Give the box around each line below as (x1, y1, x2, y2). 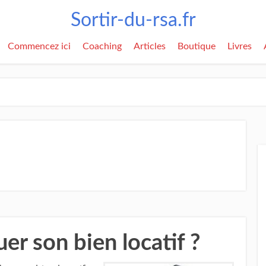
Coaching (83, 42, 122, 51)
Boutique (178, 42, 216, 51)
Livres (227, 42, 252, 51)
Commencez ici (8, 42, 71, 51)
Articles (134, 42, 166, 51)
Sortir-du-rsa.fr (70, 11, 196, 30)
